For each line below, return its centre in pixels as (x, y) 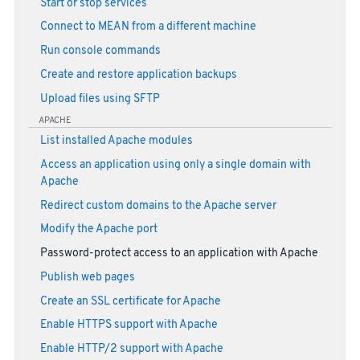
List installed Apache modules (116, 141)
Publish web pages (87, 277)
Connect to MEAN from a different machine (148, 27)
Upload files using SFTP (100, 99)
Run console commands (100, 51)
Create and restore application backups (138, 75)
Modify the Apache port (98, 230)
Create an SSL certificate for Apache (130, 301)
